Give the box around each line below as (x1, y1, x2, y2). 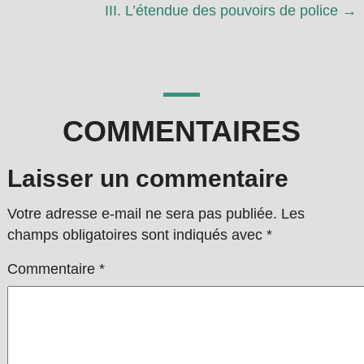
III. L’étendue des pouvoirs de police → (105, 2, 357, 19)
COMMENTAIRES (63, 115, 301, 149)
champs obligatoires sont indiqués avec (6, 227, 266, 244)
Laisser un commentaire (6, 165, 288, 193)
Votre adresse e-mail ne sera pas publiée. (6, 206, 277, 223)
